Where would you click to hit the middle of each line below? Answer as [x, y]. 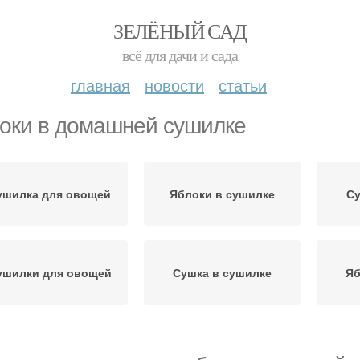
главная [100, 85]
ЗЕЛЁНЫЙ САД [180, 31]
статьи [243, 85]
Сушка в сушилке [222, 272]
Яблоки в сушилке [222, 194]
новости [174, 85]
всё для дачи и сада [180, 55]
